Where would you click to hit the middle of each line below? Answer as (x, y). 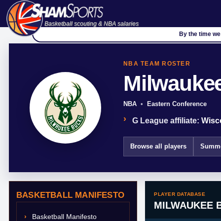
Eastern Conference (177, 104)
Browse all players (158, 146)
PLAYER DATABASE (180, 194)
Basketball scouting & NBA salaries (92, 24)
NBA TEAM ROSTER (157, 64)
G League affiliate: (167, 121)
